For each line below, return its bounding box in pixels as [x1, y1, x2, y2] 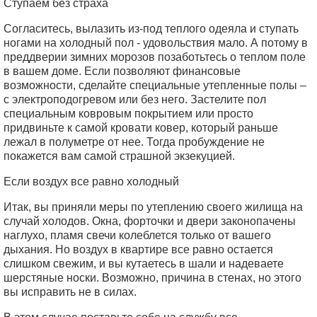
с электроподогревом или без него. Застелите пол [4, 93, 266, 105]
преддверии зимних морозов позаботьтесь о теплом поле [4, 51, 306, 63]
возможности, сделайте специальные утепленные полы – [4, 79, 306, 91]
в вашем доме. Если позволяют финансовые [4, 65, 241, 77]
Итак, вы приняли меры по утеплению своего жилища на [4, 201, 303, 213]
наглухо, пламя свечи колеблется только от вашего [4, 229, 271, 241]
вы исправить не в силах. [4, 286, 137, 298]
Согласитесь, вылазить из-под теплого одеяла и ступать [4, 23, 299, 35]
